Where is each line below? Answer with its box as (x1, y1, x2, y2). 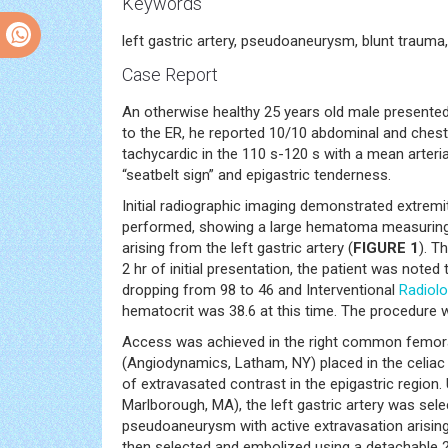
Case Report (122, 63, 218, 85)
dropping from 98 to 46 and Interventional (122, 280, 399, 299)
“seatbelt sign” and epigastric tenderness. (122, 165, 391, 184)
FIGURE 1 (353, 238, 419, 257)
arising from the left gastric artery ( (122, 238, 353, 257)
